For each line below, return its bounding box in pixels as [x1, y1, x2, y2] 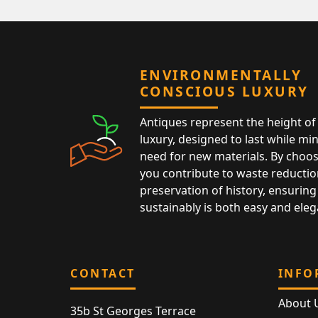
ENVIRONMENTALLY [139, 65, 302, 84]
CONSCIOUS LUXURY [139, 81, 309, 101]
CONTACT [70, 265, 136, 281]
